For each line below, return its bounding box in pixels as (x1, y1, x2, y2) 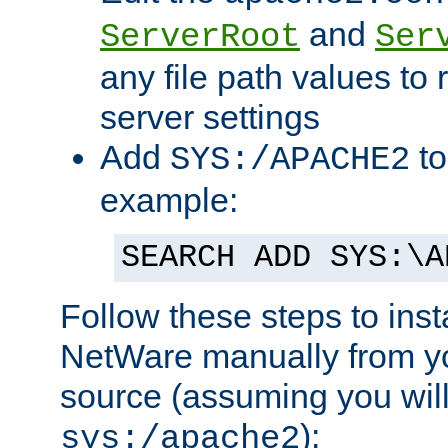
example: (100, 181, 238, 220)
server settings (100, 98, 320, 137)
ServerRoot (100, 18, 300, 57)
